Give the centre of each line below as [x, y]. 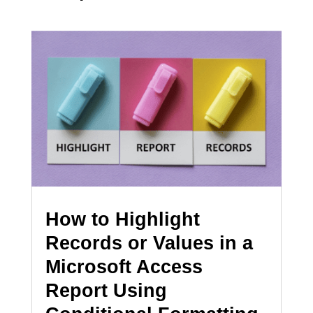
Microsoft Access [124, 267]
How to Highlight [122, 219]
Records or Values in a [149, 243]
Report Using [106, 290]
